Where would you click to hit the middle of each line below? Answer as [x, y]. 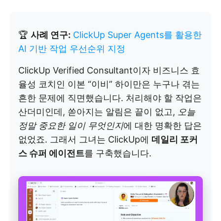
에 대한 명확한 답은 [163, 125]
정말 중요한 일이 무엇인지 [71, 125]
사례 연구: [51, 35]
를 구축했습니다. [118, 153]
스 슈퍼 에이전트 [51, 153]
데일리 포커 [175, 139]
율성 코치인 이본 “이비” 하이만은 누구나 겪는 [109, 84]
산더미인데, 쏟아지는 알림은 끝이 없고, [98, 111]
